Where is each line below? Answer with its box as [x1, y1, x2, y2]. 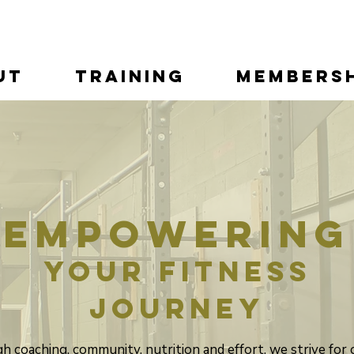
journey [89, 291, 265, 326]
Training [74, 66, 185, 87]
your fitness [43, 254, 311, 288]
